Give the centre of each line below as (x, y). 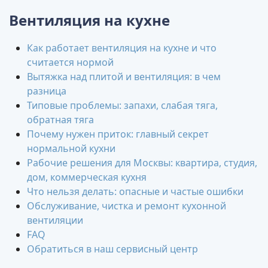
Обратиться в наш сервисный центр (112, 249)
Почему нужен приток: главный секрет (118, 134)
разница (47, 91)
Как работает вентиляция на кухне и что (122, 48)
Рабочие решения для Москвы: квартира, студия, (142, 163)
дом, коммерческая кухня (87, 177)
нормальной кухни (71, 149)
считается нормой (70, 63)
